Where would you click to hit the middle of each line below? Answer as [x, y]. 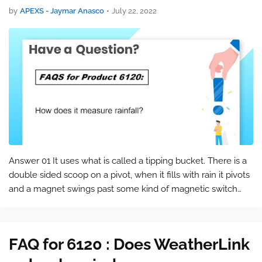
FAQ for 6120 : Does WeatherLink [129, 244]
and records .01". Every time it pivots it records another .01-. [126, 203]
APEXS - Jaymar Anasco [62, 11]
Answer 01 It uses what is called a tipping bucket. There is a [128, 161]
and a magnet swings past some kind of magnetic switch [123, 189]
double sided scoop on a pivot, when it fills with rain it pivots [129, 175]
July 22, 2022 [134, 11]
